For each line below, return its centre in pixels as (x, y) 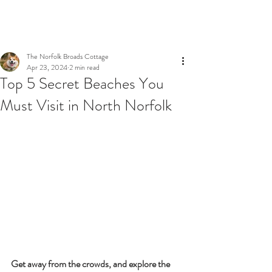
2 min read (84, 67)
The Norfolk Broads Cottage (68, 56)
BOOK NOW (76, 18)
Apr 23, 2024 (47, 67)
